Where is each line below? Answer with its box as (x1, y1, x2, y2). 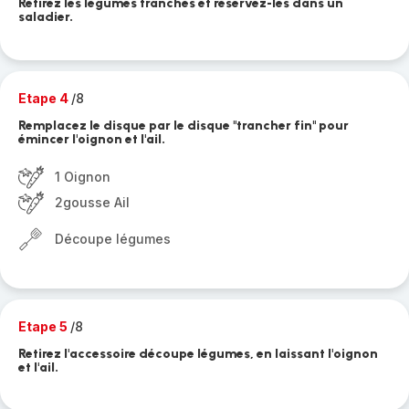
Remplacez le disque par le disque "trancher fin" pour (18, 118, 349, 133)
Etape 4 (18, 90, 71, 106)
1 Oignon (55, 169, 110, 184)
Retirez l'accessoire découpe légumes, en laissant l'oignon (18, 346, 378, 362)
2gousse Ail (55, 194, 130, 210)
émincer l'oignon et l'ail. (18, 131, 165, 147)
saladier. (18, 9, 73, 25)
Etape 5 (18, 319, 70, 334)
